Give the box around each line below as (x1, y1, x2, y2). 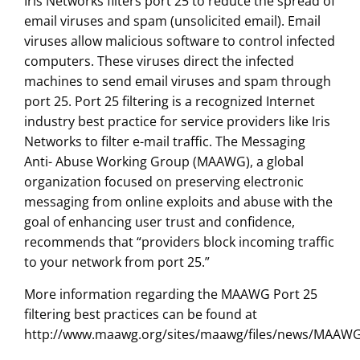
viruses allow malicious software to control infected (23, 32, 335, 51)
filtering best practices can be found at (23, 305, 257, 324)
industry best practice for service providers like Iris (23, 112, 330, 131)
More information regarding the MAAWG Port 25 (23, 285, 317, 304)
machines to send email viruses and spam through (23, 72, 331, 91)
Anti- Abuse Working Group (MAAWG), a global (23, 153, 304, 171)
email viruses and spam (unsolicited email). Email (23, 12, 321, 31)
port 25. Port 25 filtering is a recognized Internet (23, 92, 315, 111)
